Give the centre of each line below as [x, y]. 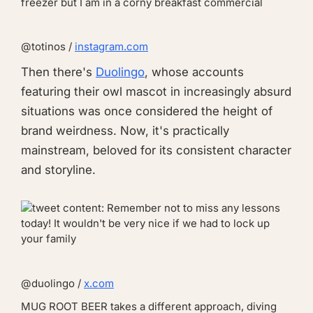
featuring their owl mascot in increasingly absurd [156, 92]
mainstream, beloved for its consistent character [156, 151]
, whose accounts [194, 72]
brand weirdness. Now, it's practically [125, 131]
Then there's [58, 72]
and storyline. [58, 170]
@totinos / [48, 46]
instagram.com [111, 46]
